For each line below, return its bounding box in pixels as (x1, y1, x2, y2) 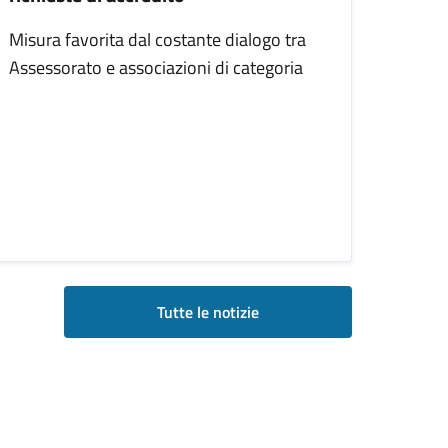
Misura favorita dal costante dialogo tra (9, 26, 306, 53)
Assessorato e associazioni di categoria (9, 54, 303, 81)
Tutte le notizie (157, 300, 259, 324)
